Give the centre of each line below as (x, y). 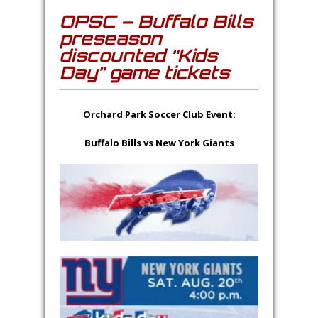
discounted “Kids (138, 55)
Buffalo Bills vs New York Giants (159, 143)
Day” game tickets (144, 72)
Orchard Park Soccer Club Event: (159, 114)
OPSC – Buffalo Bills (156, 21)
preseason (111, 38)
